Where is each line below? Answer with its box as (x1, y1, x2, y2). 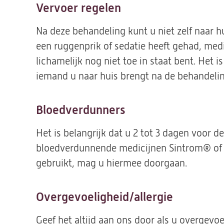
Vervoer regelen (36, 1, 121, 15)
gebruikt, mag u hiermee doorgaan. (36, 157, 192, 169)
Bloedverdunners (36, 103, 125, 117)
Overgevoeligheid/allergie (36, 190, 173, 204)
